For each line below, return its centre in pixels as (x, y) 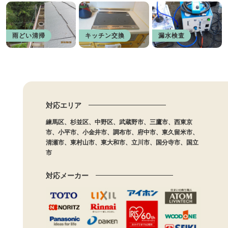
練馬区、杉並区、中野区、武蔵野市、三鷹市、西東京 (119, 122)
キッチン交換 (105, 36)
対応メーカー (67, 176)
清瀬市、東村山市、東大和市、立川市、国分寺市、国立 (122, 143)
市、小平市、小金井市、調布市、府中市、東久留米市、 (122, 133)
